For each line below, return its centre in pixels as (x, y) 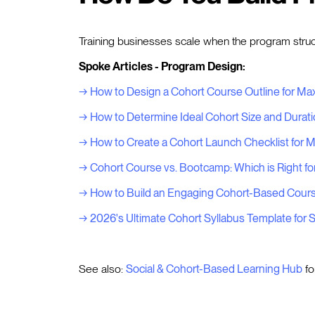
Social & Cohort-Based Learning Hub (214, 269)
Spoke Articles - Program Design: (162, 66)
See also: (102, 269)
